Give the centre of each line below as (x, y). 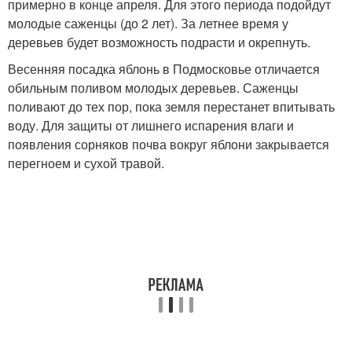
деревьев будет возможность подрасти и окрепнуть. (159, 42)
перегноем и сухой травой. (86, 163)
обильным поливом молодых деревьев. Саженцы (153, 88)
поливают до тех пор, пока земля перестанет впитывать (171, 106)
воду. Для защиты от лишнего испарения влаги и (151, 125)
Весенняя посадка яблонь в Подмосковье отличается (164, 69)
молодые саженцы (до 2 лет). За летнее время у (148, 23)
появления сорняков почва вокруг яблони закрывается (169, 144)
